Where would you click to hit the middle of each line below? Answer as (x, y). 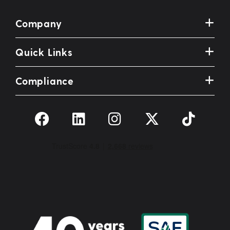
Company (39, 23)
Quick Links (44, 52)
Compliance (45, 81)
